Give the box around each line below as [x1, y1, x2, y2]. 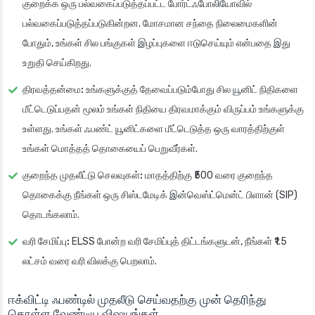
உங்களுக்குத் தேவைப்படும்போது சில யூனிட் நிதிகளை [84, 84, 298, 96]
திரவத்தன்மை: [22, 84, 84, 96]
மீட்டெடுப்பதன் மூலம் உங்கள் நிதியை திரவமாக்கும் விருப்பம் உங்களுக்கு [22, 103, 304, 116]
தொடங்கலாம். [22, 209, 79, 221]
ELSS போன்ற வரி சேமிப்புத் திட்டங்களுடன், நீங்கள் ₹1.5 [70, 236, 287, 248]
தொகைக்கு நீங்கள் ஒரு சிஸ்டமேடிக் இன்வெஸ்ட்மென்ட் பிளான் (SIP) [22, 189, 297, 202]
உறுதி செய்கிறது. [22, 57, 91, 70]
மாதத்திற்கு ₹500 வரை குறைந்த [143, 169, 273, 182]
